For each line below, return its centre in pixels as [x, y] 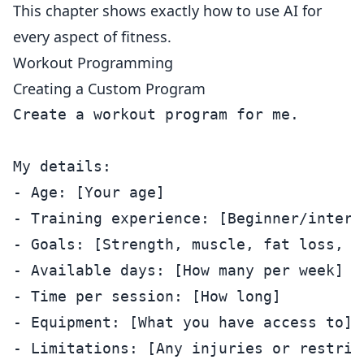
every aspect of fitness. [92, 37]
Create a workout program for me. [156, 114]
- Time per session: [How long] [147, 296]
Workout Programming [93, 63]
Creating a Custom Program [109, 89]
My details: [62, 166]
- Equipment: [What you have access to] [183, 322]
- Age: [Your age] [89, 192]
